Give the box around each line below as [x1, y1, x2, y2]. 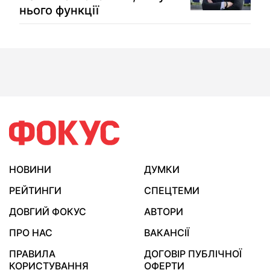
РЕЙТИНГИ [9, 184, 61, 196]
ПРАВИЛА [9, 248, 55, 260]
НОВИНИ [9, 163, 51, 175]
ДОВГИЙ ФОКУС [9, 206, 86, 218]
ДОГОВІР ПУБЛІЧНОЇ [144, 248, 242, 260]
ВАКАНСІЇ [144, 227, 189, 239]
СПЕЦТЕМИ [144, 184, 199, 196]
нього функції [19, 3, 99, 17]
